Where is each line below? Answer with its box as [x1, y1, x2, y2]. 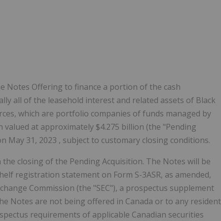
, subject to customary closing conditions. [59, 134, 210, 146]
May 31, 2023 [8, 134, 59, 146]
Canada [125, 195, 155, 207]
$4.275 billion [96, 121, 146, 132]
